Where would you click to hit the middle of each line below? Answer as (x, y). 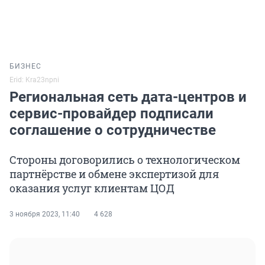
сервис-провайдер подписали (112, 114)
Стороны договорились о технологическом (125, 160)
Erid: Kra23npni (34, 80)
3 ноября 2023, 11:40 (45, 214)
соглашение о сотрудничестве (113, 130)
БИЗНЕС (25, 67)
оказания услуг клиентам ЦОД (92, 188)
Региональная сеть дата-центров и (128, 97)
